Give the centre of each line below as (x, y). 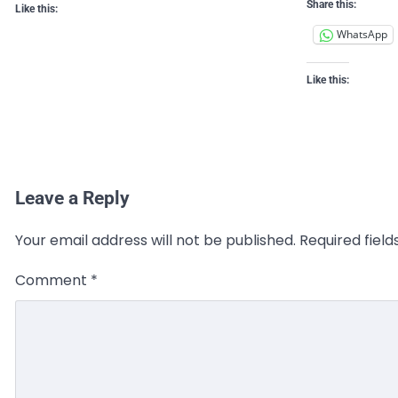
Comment (53, 281)
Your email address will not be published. (155, 241)
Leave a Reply (72, 199)
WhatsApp (362, 35)
